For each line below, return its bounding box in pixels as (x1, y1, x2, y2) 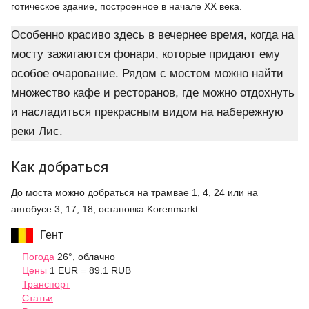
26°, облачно (57, 251, 115, 263)
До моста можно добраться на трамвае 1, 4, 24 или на (11, 187, 258, 199)
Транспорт (22, 279, 70, 290)
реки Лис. (11, 125, 63, 139)
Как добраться (11, 159, 108, 176)
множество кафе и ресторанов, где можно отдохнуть (11, 86, 295, 100)
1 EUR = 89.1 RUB (50, 265, 131, 277)
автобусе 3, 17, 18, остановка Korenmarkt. (11, 203, 201, 215)
